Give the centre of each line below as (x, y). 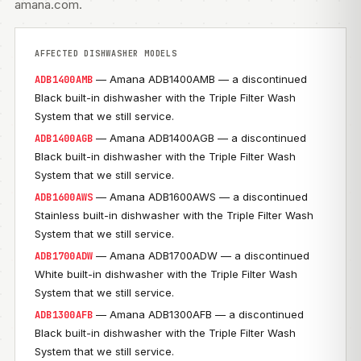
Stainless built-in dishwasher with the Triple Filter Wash (174, 215)
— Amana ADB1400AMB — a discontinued (200, 79)
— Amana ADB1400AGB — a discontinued (200, 138)
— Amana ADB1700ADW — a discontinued (201, 255)
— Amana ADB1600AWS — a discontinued (201, 197)
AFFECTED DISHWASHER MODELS (106, 54)
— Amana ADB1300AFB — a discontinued (199, 314)
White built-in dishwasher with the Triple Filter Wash (166, 274)
